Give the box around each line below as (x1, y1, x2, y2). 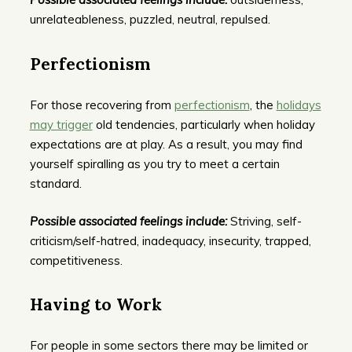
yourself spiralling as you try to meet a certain (29, 156, 280, 172)
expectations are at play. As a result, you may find (29, 137, 302, 152)
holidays (276, 97, 321, 113)
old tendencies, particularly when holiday (92, 117, 315, 133)
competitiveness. (29, 252, 123, 268)
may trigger (29, 117, 93, 133)
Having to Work (29, 294, 162, 316)
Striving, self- (226, 213, 302, 229)
